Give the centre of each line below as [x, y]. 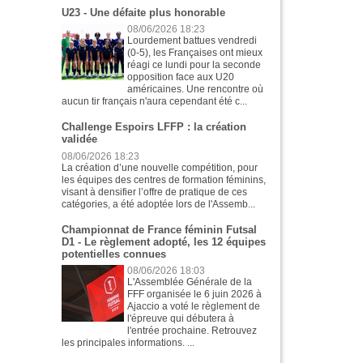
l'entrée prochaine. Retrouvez [192, 331]
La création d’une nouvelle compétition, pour [160, 167]
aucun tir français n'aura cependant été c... [154, 102]
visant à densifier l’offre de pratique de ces [154, 192]
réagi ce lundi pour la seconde [194, 65]
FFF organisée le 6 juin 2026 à [195, 295]
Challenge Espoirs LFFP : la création [154, 127]
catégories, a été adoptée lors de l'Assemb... [158, 204]
